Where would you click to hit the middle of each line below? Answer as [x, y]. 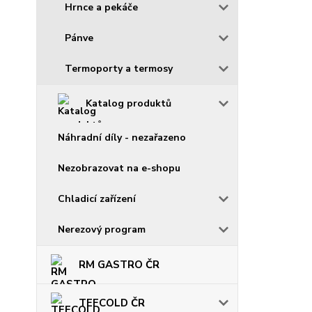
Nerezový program [102, 229]
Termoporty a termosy [119, 69]
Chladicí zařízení [97, 199]
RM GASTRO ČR [119, 265]
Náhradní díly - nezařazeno [122, 138]
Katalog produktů [128, 103]
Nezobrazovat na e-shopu [119, 168]
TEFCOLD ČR [112, 303]
